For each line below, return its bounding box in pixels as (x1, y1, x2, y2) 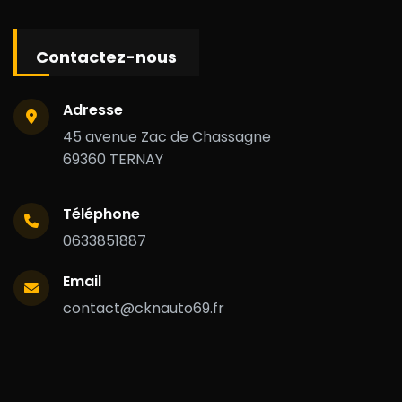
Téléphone (63, 204, 140, 224)
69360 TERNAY (63, 149, 163, 170)
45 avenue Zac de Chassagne (63, 127, 271, 147)
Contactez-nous (36, 46, 177, 68)
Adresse (63, 100, 123, 120)
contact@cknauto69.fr (63, 298, 224, 319)
